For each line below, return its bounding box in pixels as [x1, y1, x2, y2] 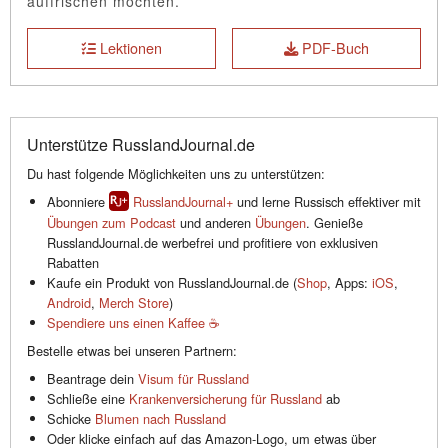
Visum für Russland [138, 369, 249, 389]
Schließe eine [47, 389, 129, 409]
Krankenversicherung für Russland [129, 389, 322, 409]
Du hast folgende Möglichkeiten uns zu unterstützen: [27, 163, 325, 183]
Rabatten [47, 253, 99, 273]
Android [47, 293, 91, 313]
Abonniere [47, 191, 109, 211]
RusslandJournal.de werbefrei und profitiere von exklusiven [47, 233, 378, 253]
